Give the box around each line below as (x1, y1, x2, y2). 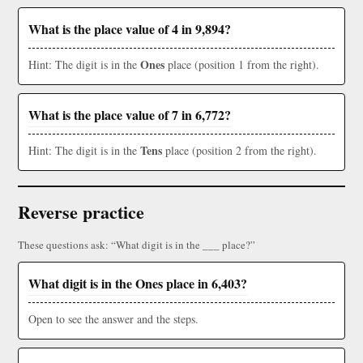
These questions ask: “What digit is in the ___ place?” (18, 237, 255, 253)
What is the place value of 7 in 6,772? (28, 105, 231, 125)
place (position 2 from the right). (162, 143, 317, 159)
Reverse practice (18, 199, 144, 226)
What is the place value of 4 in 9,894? (28, 19, 231, 39)
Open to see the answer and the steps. (28, 311, 199, 327)
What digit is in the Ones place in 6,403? (28, 274, 247, 293)
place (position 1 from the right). (164, 57, 319, 73)
